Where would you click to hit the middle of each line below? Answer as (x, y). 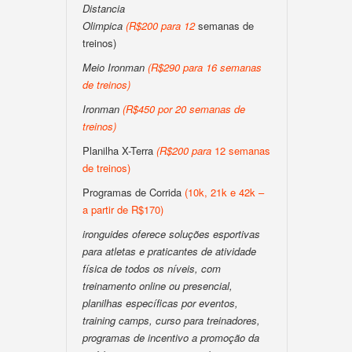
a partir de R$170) (123, 209)
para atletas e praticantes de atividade (169, 251)
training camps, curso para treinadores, (171, 320)
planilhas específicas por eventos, (160, 303)
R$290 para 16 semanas (206, 67)
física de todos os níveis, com (152, 268)
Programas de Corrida (132, 192)
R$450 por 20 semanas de (185, 109)
